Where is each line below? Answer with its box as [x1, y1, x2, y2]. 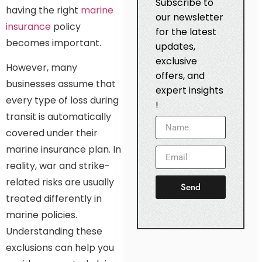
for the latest [155, 25, 216, 39]
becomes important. [6, 36, 101, 50]
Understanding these [6, 224, 102, 238]
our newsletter [155, 11, 223, 25]
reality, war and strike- [6, 158, 110, 173]
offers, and [155, 69, 205, 83]
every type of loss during [6, 93, 119, 107]
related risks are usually [6, 175, 114, 189]
